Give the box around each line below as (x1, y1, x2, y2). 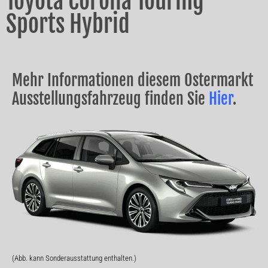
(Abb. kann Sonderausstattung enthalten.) (12, 253, 136, 263)
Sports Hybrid (6, 10, 130, 39)
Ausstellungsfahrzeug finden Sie (12, 89, 209, 109)
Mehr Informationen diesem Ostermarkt (12, 71, 253, 90)
